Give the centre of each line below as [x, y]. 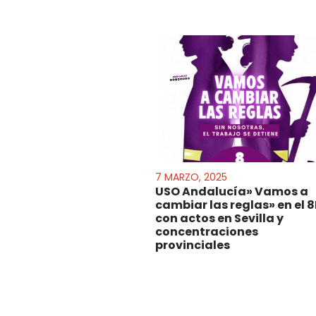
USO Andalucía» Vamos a [232, 191]
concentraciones [207, 231]
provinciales [193, 245]
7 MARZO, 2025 [192, 177]
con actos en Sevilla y [220, 218]
